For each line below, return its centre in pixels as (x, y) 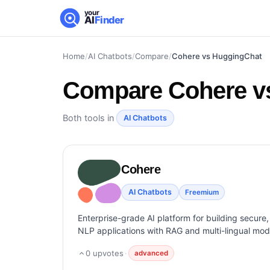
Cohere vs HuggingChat (217, 56)
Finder (109, 20)
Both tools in (89, 118)
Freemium (202, 192)
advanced (151, 253)
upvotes (107, 253)
